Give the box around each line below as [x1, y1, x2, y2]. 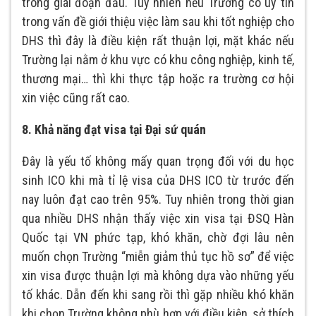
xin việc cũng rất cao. [22, 90, 130, 106]
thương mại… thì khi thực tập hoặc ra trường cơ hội [22, 71, 294, 87]
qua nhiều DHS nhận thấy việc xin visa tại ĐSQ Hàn [22, 211, 294, 226]
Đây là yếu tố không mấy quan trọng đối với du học [22, 154, 294, 169]
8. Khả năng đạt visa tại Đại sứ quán [22, 122, 206, 138]
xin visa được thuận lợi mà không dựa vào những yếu [22, 268, 294, 284]
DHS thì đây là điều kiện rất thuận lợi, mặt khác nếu [22, 33, 294, 49]
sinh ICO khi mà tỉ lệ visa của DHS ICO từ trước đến [22, 173, 294, 188]
